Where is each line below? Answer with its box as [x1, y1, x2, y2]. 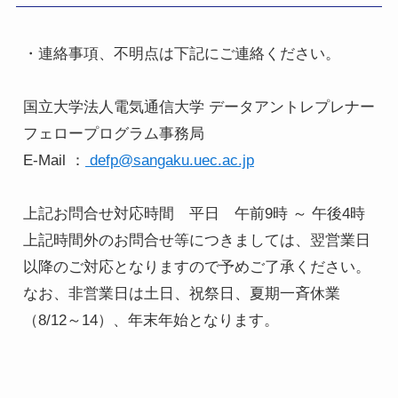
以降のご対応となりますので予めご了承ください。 [22, 258, 370, 275]
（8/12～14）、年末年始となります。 [22, 311, 279, 329]
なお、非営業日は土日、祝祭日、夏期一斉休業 [22, 284, 340, 302]
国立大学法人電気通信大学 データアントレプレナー [22, 98, 375, 115]
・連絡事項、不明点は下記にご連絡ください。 [22, 44, 340, 62]
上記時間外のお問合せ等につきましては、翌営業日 [22, 231, 370, 249]
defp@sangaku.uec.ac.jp [89, 151, 254, 169]
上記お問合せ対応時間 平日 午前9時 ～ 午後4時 [22, 204, 365, 222]
